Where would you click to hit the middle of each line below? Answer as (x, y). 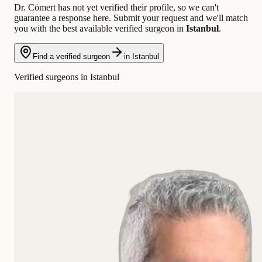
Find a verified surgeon (71, 56)
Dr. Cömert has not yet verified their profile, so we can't (116, 7)
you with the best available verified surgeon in (100, 28)
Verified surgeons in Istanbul (67, 77)
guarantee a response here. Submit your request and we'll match (131, 18)
